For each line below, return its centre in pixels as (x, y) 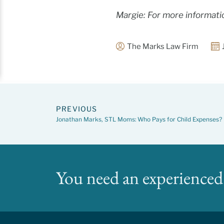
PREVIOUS (77, 108)
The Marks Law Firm (163, 46)
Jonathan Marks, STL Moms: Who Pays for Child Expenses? (139, 119)
